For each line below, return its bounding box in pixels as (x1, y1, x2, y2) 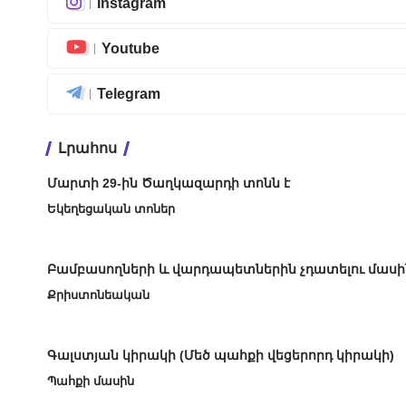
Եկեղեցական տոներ (47, 202, 175, 217)
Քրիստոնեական (47, 288, 150, 303)
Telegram (97, 85, 160, 101)
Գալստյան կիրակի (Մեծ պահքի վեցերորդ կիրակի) (47, 348, 394, 363)
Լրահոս (58, 140, 117, 157)
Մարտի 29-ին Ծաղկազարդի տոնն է (47, 176, 290, 191)
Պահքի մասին (47, 374, 134, 389)
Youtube (101, 40, 159, 56)
